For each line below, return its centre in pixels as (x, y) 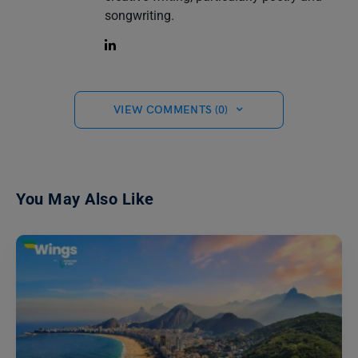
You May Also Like (85, 199)
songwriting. (139, 15)
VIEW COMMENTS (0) (171, 109)
